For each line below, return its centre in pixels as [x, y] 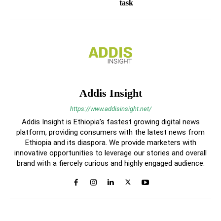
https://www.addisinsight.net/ [110, 109]
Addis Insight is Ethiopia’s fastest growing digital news [110, 122]
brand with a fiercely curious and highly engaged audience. [110, 164]
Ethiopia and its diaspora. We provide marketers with [110, 143]
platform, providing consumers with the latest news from [110, 132]
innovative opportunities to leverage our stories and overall [110, 153]
